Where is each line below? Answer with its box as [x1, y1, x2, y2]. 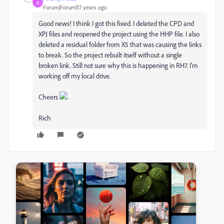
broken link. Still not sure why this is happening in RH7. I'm [38, 61, 198, 69]
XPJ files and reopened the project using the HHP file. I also [38, 29, 199, 38]
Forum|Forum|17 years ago [43, 3, 107, 11]
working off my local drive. [38, 71, 110, 80]
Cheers [38, 92, 59, 101]
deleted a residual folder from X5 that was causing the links [38, 40, 201, 48]
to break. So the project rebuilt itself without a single [38, 50, 182, 59]
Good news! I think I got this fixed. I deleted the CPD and [38, 19, 194, 27]
